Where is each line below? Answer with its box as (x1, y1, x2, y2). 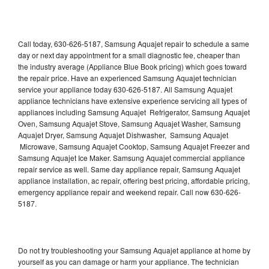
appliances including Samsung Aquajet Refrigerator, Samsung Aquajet (18, 106, 250, 117)
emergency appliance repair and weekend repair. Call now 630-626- (18, 186, 241, 197)
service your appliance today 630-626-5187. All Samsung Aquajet (18, 83, 232, 94)
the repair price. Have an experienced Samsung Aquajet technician (18, 72, 237, 83)
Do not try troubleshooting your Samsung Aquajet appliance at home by (18, 244, 250, 255)
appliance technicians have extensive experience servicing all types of (18, 95, 247, 106)
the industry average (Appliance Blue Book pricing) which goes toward (18, 61, 247, 71)
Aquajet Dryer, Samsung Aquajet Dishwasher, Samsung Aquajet (18, 129, 228, 140)
